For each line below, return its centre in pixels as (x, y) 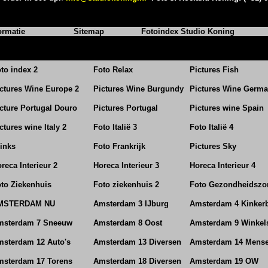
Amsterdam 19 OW (224, 261)
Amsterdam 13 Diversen (137, 242)
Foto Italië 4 (211, 127)
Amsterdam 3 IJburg (131, 204)
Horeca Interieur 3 (126, 165)
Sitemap (89, 31)
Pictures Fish (214, 70)
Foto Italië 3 (115, 127)
